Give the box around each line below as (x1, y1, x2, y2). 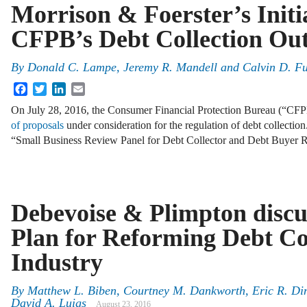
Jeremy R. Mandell (123, 60, 217, 75)
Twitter (47, 81, 77, 93)
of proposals (11, 119, 64, 131)
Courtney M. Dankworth (123, 284, 245, 298)
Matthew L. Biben (27, 284, 116, 298)
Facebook (27, 81, 70, 93)
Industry (11, 248, 103, 276)
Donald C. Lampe (27, 60, 116, 75)
